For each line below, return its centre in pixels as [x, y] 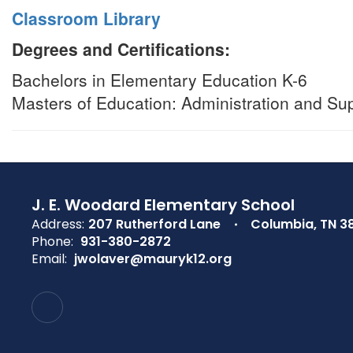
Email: [49, 259]
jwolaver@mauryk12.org [153, 259]
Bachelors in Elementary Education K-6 [160, 80]
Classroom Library [86, 18]
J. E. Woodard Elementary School [163, 205]
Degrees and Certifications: [121, 49]
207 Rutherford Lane [154, 224]
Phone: [52, 242]
